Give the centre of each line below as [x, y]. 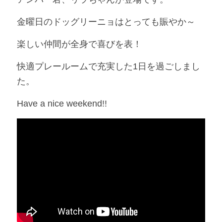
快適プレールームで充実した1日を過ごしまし [109, 66]
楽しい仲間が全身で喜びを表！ [79, 44]
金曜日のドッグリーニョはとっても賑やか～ [106, 22]
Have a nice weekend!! [62, 104]
